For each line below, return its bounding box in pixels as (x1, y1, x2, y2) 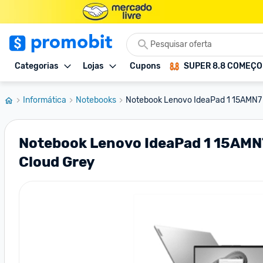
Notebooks (76, 95, 116, 105)
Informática (23, 95, 66, 105)
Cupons (130, 61, 160, 71)
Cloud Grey (19, 154, 95, 170)
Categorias (15, 61, 58, 71)
